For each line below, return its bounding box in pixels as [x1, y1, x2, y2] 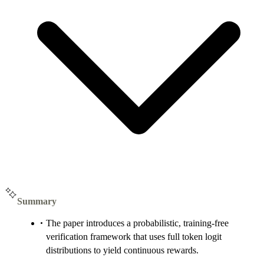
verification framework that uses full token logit [46, 232, 222, 242]
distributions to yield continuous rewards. [46, 245, 199, 255]
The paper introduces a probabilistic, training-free [46, 218, 229, 228]
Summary [17, 196, 57, 206]
